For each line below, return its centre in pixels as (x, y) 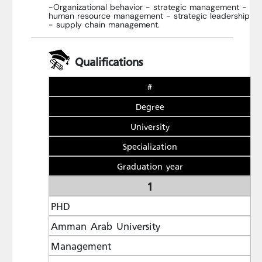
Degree (150, 106)
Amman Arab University (106, 226)
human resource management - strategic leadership (149, 16)
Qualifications (106, 62)
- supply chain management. (104, 25)
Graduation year (150, 166)
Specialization (150, 146)
